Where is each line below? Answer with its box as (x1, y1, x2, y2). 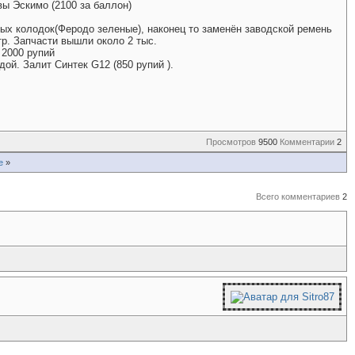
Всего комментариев (256, 192, 340, 201)
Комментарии (280, 137, 334, 147)
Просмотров (206, 137, 256, 147)
